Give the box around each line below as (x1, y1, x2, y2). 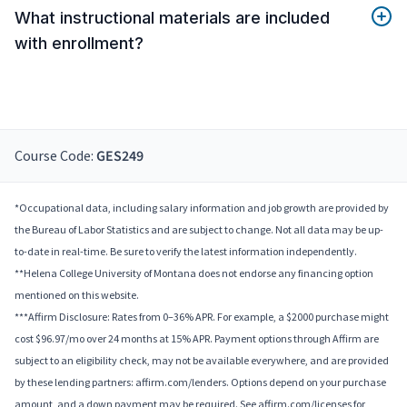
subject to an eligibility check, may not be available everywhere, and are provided (15, 353, 389, 368)
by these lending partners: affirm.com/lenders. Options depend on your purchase (15, 375, 386, 390)
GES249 (96, 146, 144, 167)
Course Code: (15, 146, 96, 165)
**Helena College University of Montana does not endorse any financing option (15, 266, 373, 281)
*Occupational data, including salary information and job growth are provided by (15, 201, 389, 215)
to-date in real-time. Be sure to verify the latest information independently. (15, 244, 357, 259)
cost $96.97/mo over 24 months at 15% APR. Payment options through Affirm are (15, 332, 379, 346)
